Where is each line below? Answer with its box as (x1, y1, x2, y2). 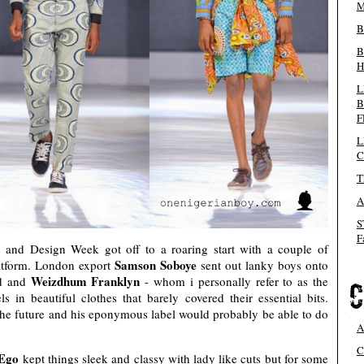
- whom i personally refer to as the (140, 273, 329, 290)
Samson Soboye (115, 256, 197, 275)
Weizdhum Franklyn (30, 272, 141, 291)
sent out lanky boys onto (197, 257, 328, 274)
